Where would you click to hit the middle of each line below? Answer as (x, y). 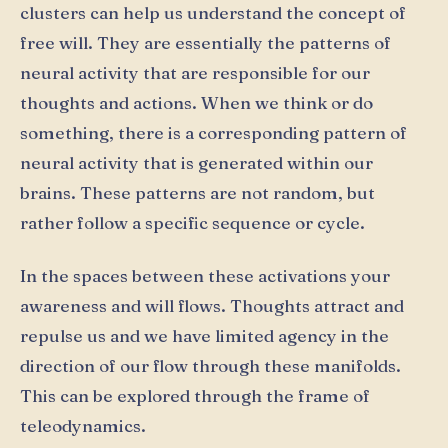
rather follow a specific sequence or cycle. (192, 222)
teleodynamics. (83, 425)
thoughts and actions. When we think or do (196, 102)
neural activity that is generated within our (196, 162)
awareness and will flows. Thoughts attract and (212, 305)
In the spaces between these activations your (205, 275)
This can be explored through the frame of (195, 395)
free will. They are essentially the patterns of (205, 42)
